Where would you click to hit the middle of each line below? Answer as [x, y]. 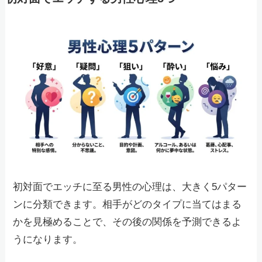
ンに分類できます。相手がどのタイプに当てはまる [127, 204]
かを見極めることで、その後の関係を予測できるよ [127, 222]
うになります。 [48, 239]
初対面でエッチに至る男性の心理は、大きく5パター [130, 187]
